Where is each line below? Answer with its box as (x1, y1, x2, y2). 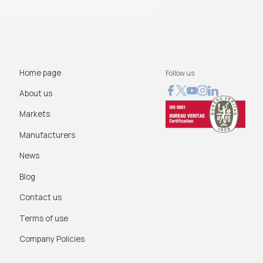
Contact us (19, 192, 62, 203)
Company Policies (19, 234, 85, 244)
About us (19, 87, 52, 99)
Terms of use (19, 213, 68, 224)
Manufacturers (19, 129, 75, 140)
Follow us (165, 68, 194, 78)
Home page (19, 67, 61, 78)
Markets (19, 109, 50, 120)
